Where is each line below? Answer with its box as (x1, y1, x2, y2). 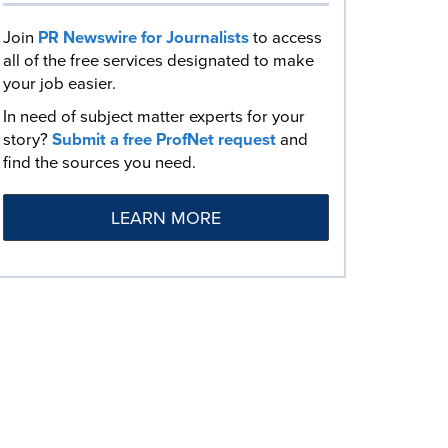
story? (3, 127, 52, 152)
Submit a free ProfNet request (52, 127, 276, 152)
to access (249, 25, 322, 50)
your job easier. (3, 71, 116, 96)
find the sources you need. (3, 150, 196, 175)
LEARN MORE (111, 205, 221, 231)
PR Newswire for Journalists (38, 25, 249, 50)
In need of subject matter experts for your (3, 104, 305, 129)
